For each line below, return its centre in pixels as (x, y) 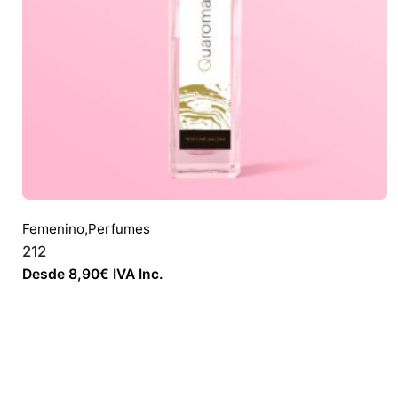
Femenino (53, 229)
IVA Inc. (136, 275)
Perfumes (119, 229)
